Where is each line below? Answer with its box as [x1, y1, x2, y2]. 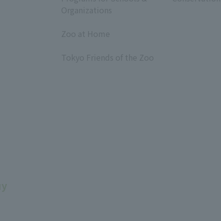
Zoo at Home [61, 28, 110, 40]
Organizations [61, 4, 112, 16]
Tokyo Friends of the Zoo [61, 51, 154, 64]
